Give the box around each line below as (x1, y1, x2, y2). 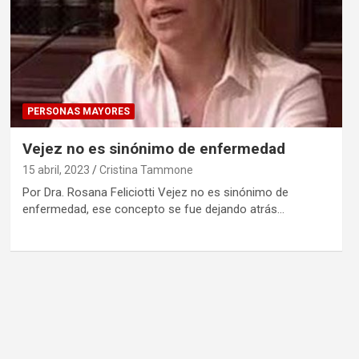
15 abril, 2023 (22, 163, 90, 176)
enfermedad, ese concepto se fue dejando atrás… (22, 201, 284, 216)
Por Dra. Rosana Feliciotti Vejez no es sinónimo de (22, 184, 288, 200)
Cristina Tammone (99, 163, 193, 176)
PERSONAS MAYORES (26, 105, 130, 117)
